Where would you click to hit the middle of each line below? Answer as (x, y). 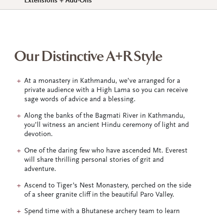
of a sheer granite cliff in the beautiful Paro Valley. (99, 195)
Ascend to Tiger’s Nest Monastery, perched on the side (108, 186)
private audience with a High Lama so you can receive (106, 90)
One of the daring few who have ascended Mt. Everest (106, 151)
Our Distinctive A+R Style (89, 57)
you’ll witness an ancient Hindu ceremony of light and (107, 125)
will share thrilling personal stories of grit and (94, 160)
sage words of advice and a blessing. (80, 99)
